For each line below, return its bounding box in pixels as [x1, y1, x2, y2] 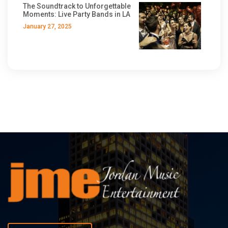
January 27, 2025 [23, 22, 72, 30]
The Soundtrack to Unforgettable [23, 2, 131, 10]
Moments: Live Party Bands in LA [23, 10, 130, 18]
